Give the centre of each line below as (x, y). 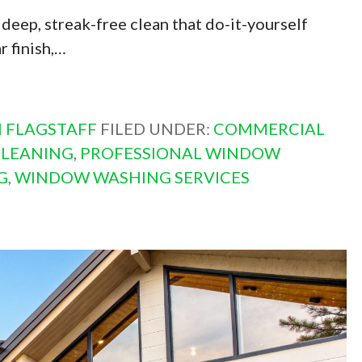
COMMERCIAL (269, 129)
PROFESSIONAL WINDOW (180, 153)
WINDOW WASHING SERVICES (132, 177)
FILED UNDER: (156, 129)
